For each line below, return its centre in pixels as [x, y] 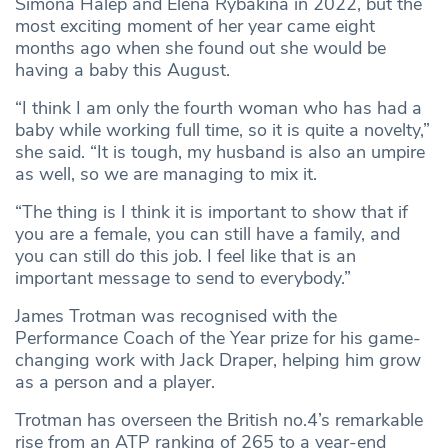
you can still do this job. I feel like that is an [185, 256]
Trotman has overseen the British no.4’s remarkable [219, 420]
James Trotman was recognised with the [176, 316]
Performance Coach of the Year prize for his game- [218, 338]
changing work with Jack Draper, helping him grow [218, 360]
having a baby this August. [122, 70]
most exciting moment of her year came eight [195, 26]
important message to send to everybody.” [183, 278]
